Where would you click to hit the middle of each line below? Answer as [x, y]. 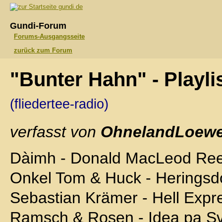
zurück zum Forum [43, 50]
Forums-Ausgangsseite [49, 36]
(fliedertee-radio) [59, 104]
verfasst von [55, 132]
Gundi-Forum [38, 26]
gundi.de [70, 7]
